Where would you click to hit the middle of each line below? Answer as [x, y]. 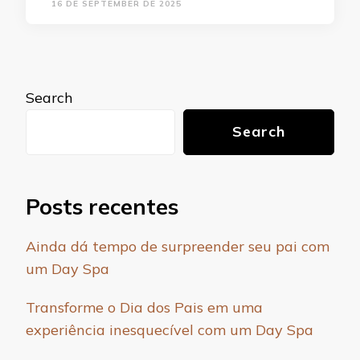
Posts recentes [102, 207]
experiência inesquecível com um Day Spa [170, 330]
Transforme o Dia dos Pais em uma [144, 308]
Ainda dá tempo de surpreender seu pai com [178, 247]
